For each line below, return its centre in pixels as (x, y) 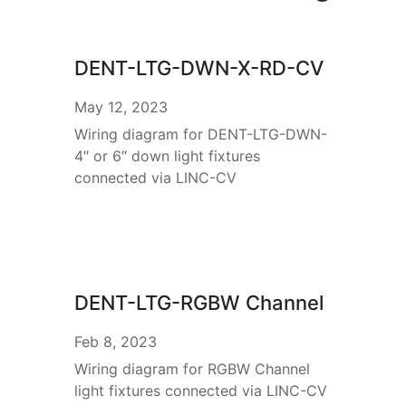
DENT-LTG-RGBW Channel (198, 303)
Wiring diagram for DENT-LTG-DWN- (200, 134)
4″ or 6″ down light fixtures (167, 155)
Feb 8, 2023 (115, 342)
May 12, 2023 (121, 106)
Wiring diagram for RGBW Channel (192, 369)
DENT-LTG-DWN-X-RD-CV (198, 68)
